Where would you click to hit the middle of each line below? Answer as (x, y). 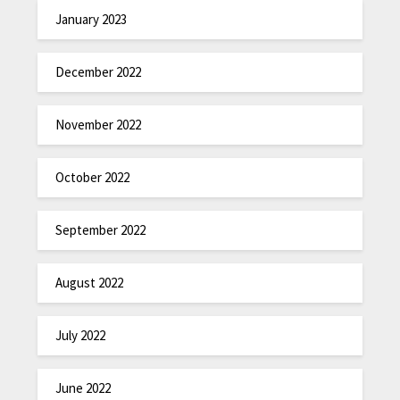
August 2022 (90, 283)
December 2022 (99, 72)
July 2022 (81, 336)
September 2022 (101, 230)
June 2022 (83, 388)
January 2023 (92, 20)
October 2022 (93, 178)
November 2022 (99, 125)
